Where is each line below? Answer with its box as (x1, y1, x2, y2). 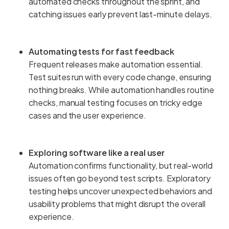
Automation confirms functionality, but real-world (29, 159, 213, 171)
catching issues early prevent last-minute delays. (29, 8, 212, 19)
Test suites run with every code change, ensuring (29, 71, 211, 82)
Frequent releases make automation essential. (29, 58, 203, 70)
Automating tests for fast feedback (29, 45, 175, 57)
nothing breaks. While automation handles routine (29, 84, 214, 95)
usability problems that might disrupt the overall (29, 198, 205, 209)
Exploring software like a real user (29, 147, 165, 158)
